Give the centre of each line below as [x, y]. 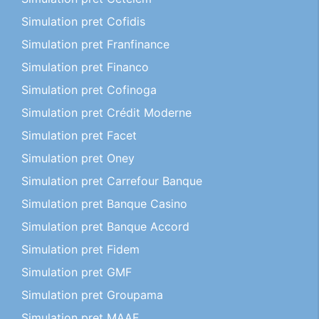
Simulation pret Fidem [80, 249]
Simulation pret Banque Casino [104, 204]
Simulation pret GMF [77, 272]
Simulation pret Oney [78, 158]
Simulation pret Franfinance [95, 44]
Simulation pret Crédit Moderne [106, 113]
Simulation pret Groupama [92, 295]
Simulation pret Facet [79, 135]
